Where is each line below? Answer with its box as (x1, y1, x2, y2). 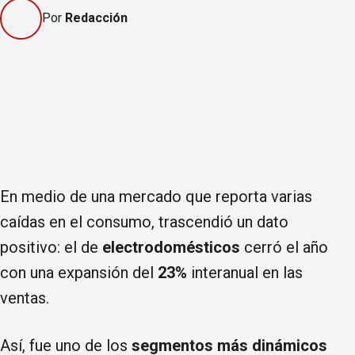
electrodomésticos (102, 237, 240, 257)
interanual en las (187, 262, 303, 282)
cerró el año (240, 237, 328, 257)
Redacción (65, 10, 128, 26)
